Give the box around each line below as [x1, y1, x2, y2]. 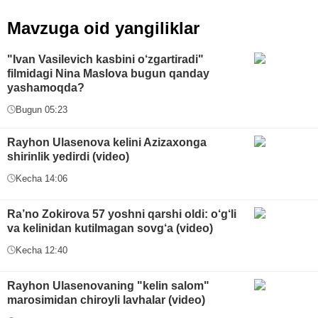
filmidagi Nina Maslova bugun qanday [7, 67, 209, 79]
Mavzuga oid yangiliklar [7, 18, 199, 38]
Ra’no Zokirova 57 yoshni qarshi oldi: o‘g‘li [7, 207, 236, 220]
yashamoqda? [7, 81, 84, 94]
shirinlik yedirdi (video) [7, 150, 129, 163]
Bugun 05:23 [16, 104, 67, 115]
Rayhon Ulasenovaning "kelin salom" [7, 279, 209, 292]
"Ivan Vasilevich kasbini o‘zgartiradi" [7, 53, 204, 65]
